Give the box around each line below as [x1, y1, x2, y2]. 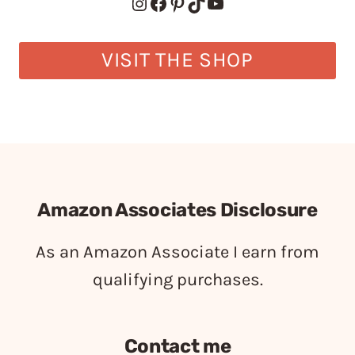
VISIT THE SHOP [101, 48, 254, 73]
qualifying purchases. [92, 269, 263, 290]
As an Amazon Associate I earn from [36, 242, 319, 262]
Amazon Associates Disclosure [37, 199, 318, 221]
